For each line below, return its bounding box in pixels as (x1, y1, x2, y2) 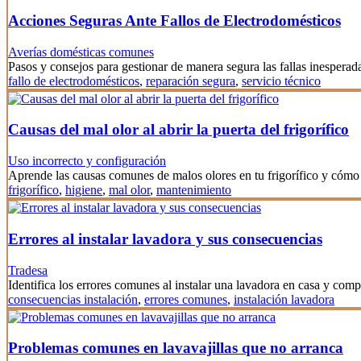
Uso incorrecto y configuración (8, 154, 166, 168)
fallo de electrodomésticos (8, 73, 139, 88)
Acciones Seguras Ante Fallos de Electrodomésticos (8, 12, 341, 29)
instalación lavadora (234, 292, 334, 306)
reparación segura (146, 73, 235, 88)
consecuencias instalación (8, 292, 138, 306)
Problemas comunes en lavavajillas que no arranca (8, 339, 343, 357)
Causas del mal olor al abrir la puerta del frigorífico (8, 121, 349, 139)
